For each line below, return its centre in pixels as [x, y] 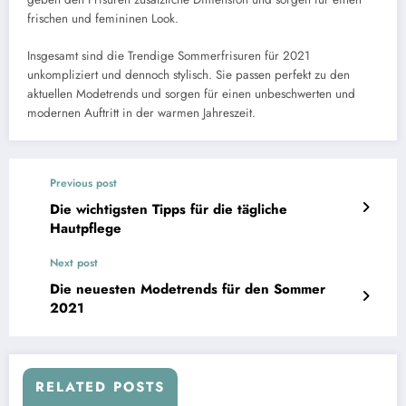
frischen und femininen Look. [103, 19]
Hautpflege [86, 228]
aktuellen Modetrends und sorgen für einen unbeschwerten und [191, 93]
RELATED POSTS [100, 387]
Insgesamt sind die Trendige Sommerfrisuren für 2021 [169, 55]
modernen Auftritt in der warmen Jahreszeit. [141, 112]
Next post [74, 262]
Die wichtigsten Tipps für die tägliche [169, 209]
